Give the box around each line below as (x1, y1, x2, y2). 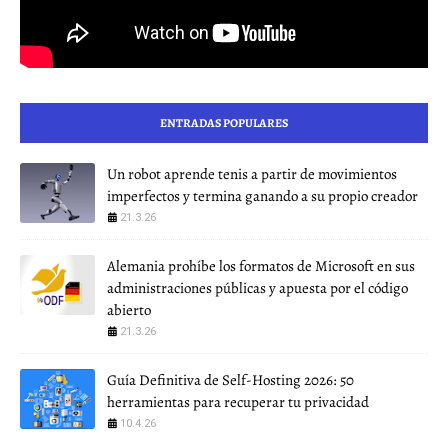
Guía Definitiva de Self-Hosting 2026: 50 (107, 370, 354, 391)
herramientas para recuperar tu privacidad (107, 392, 369, 413)
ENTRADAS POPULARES (160, 115, 288, 132)
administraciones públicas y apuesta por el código (107, 278, 408, 299)
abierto (107, 300, 151, 321)
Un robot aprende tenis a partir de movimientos (107, 164, 397, 185)
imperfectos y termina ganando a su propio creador (107, 186, 418, 207)
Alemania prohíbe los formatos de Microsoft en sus (107, 256, 415, 277)
